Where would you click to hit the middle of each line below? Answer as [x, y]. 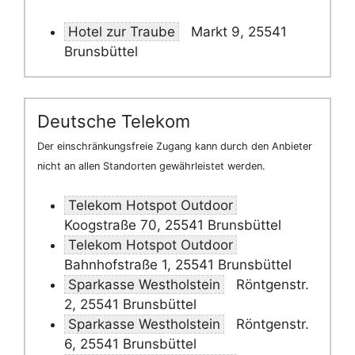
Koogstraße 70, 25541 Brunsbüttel [173, 225]
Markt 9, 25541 [237, 31]
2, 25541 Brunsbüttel [130, 304]
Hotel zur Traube [122, 31]
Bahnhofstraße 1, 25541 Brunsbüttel [178, 264]
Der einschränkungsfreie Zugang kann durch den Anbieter [175, 147]
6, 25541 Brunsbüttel [130, 344]
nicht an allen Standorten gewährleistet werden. [151, 166]
